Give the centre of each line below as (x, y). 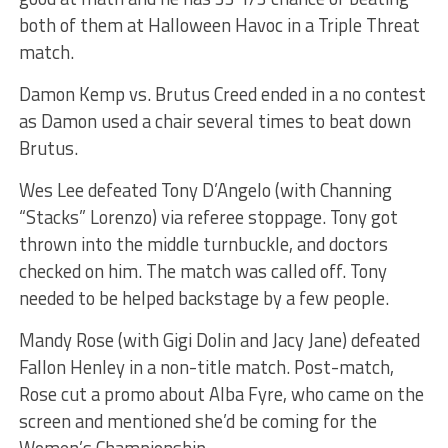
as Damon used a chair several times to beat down (214, 120)
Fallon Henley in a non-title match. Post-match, (206, 366)
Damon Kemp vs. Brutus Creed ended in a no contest (222, 93)
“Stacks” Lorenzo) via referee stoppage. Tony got (208, 216)
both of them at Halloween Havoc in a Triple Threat (219, 24)
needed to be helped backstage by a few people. (203, 297)
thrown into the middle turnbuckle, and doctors (203, 243)
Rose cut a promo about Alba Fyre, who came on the (221, 393)
